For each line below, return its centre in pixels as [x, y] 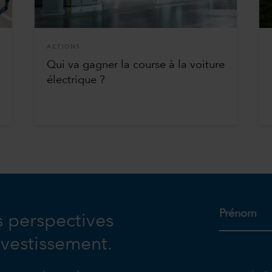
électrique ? [76, 80]
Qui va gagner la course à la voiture [136, 65]
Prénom [238, 213]
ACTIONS [64, 47]
